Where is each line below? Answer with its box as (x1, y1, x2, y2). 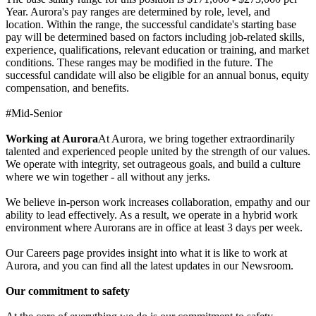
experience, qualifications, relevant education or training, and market (6, 44, 309, 56)
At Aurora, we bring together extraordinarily (98, 133, 295, 145)
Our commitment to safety (6, 285, 130, 298)
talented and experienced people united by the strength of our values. (6, 145, 310, 158)
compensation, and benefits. (6, 82, 129, 95)
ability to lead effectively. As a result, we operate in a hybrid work (6, 209, 298, 221)
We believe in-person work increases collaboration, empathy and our (6, 196, 310, 209)
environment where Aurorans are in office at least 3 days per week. (6, 221, 303, 234)
